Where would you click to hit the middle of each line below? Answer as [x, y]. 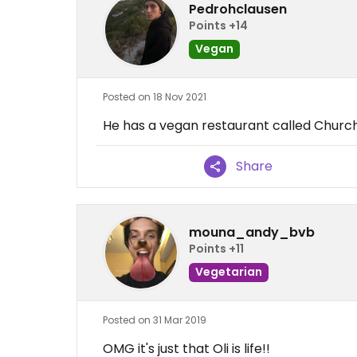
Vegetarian [229, 272]
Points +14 [218, 25]
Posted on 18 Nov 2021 [155, 97]
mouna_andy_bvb [252, 232]
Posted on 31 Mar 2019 [155, 320]
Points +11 [216, 249]
